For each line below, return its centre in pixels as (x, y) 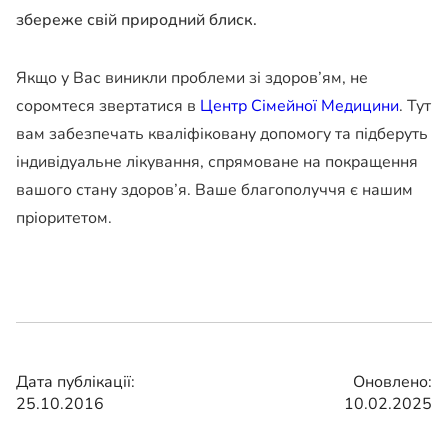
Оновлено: (392, 382)
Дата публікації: (75, 382)
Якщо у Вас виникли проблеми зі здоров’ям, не (192, 78)
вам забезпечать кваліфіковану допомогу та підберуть (222, 134)
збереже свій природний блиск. (136, 20)
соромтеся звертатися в (108, 106)
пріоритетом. (64, 218)
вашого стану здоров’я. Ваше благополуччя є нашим (214, 190)
